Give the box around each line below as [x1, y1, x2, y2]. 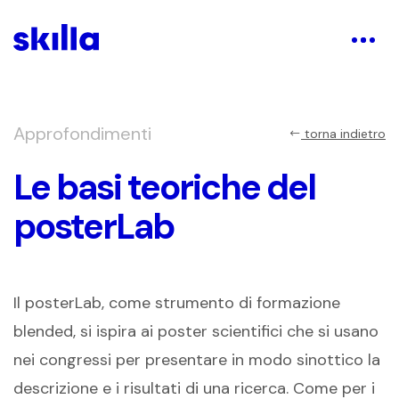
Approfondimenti [13, 122, 151, 146]
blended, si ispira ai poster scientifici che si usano [13, 320, 379, 342]
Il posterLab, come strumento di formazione [13, 291, 340, 313]
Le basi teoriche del [13, 163, 315, 210]
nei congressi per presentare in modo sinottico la [13, 348, 380, 370]
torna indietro [301, 126, 386, 142]
